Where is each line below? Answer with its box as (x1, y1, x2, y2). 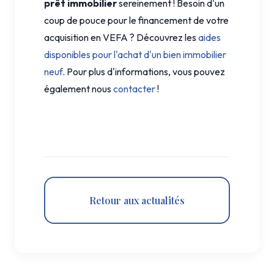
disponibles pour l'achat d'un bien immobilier (44, 48, 226, 61)
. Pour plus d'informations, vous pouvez (62, 65, 225, 78)
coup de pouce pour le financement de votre (44, 13, 229, 26)
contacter (113, 82, 155, 95)
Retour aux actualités (89, 193, 185, 207)
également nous (44, 82, 113, 95)
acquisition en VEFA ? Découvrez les (44, 31, 198, 43)
